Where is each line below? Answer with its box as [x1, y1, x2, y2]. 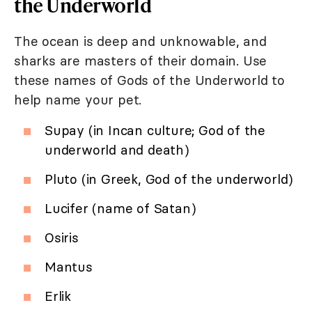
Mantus [45, 258, 93, 276]
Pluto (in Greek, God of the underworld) [45, 171, 294, 188]
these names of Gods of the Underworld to [14, 72, 285, 89]
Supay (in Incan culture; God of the [45, 122, 265, 139]
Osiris [45, 229, 79, 247]
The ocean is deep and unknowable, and [14, 33, 267, 50]
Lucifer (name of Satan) [45, 200, 196, 217]
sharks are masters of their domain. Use [14, 52, 267, 70]
